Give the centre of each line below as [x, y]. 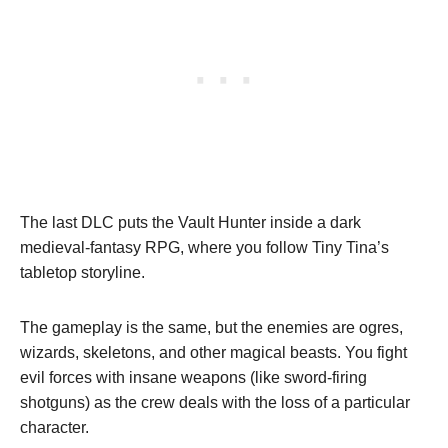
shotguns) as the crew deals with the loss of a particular [215, 402]
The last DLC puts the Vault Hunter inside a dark [190, 222]
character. [54, 427]
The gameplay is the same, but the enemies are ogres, [211, 327]
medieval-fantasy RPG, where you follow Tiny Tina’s [204, 247]
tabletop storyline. [82, 272]
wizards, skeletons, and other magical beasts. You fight [213, 352]
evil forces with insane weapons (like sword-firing [193, 377]
